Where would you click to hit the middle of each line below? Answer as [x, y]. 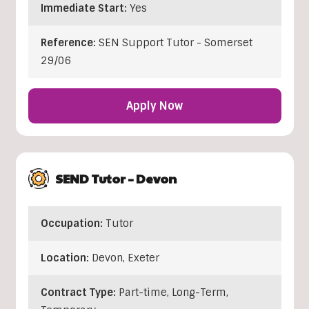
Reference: [69, 43]
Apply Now [154, 106]
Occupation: [73, 224]
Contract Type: [79, 293]
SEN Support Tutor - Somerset [175, 43]
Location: [66, 258]
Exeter [143, 258]
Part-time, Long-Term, [173, 293]
